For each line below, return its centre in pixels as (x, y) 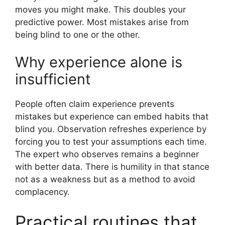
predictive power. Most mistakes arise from (102, 22)
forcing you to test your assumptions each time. (111, 142)
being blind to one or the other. (78, 34)
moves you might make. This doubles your (100, 9)
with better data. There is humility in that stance (112, 167)
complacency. (42, 192)
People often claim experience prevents (95, 104)
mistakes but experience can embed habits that (112, 117)
